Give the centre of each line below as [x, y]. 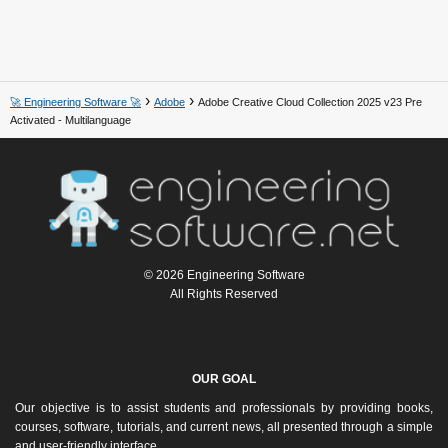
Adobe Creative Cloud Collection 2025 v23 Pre [310, 101]
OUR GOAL [224, 379]
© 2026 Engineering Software [224, 275]
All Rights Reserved [224, 294]
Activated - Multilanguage [70, 119]
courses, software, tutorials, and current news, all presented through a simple [224, 427]
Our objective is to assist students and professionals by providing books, [224, 408]
